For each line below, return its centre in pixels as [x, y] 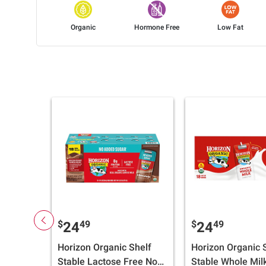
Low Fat [231, 28]
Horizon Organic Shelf [104, 248]
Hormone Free [157, 28]
